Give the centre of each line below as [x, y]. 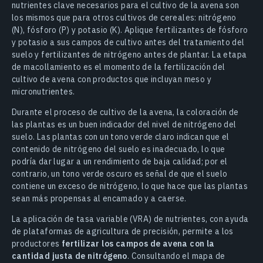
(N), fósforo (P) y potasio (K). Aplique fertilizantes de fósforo [130, 30]
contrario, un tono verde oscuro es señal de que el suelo [120, 173]
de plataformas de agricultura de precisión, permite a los [123, 231]
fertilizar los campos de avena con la [138, 243]
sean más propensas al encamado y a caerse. [99, 198]
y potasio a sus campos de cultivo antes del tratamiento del [128, 42]
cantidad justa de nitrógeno [70, 256]
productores [37, 243]
